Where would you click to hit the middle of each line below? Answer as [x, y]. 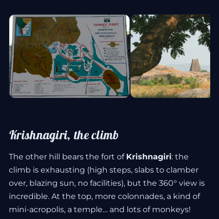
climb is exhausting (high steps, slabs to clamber [104, 170]
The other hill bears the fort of [67, 157]
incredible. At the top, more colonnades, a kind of [104, 196]
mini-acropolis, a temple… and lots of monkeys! [100, 209]
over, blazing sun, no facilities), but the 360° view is [107, 183]
